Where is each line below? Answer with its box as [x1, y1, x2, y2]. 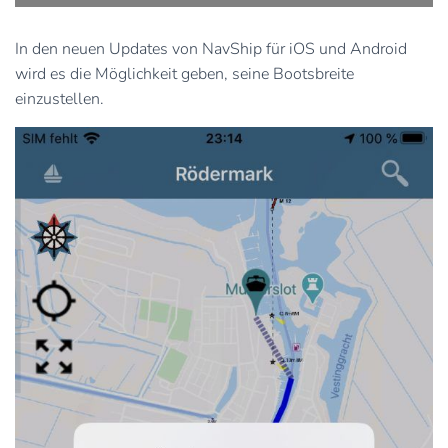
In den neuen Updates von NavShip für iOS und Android [15, 38, 407, 61]
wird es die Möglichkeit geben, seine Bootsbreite [15, 63, 354, 86]
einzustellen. [15, 88, 104, 111]
